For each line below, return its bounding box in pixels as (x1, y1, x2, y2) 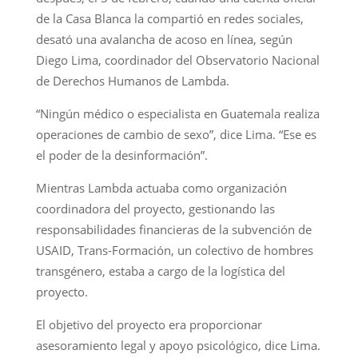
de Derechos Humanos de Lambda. (35, 72, 229, 89)
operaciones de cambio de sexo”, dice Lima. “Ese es (35, 125, 316, 142)
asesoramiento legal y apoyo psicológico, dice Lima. (35, 336, 320, 353)
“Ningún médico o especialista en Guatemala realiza (35, 105, 320, 121)
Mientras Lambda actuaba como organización (35, 179, 287, 196)
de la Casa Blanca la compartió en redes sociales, (35, 10, 304, 26)
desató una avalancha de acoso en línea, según (35, 30, 292, 47)
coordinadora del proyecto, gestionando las (35, 200, 275, 217)
